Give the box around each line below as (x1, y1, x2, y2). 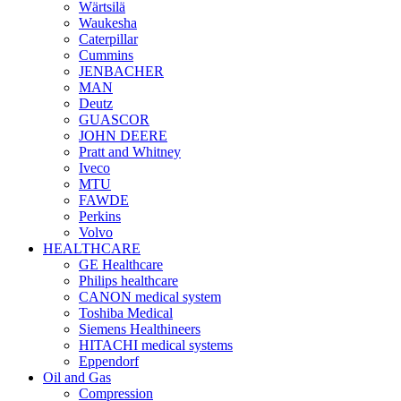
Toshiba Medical (79, 305, 173, 320)
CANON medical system (79, 289, 221, 304)
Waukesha (79, 15, 137, 30)
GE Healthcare (79, 257, 163, 272)
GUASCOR (79, 112, 149, 127)
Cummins (79, 47, 133, 63)
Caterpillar (79, 31, 138, 47)
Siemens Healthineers (79, 321, 200, 337)
